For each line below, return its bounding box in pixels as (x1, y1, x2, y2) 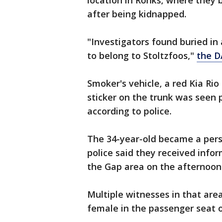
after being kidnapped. (87, 8, 186, 20)
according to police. (87, 105, 171, 117)
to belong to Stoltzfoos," (87, 50, 197, 62)
